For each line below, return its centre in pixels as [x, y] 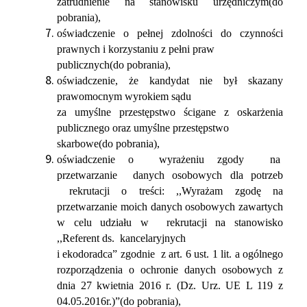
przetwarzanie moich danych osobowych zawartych [170, 207]
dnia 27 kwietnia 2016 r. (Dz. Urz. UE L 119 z [170, 285]
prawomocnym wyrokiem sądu [124, 96]
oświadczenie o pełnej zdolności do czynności [170, 33]
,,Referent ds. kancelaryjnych [121, 238]
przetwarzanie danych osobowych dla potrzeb [170, 175]
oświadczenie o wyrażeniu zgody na [170, 159]
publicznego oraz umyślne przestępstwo [143, 128]
